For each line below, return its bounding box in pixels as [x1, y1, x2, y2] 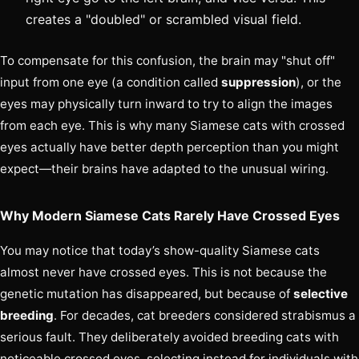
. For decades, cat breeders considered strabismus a [54, 308, 356, 324]
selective [293, 286, 348, 302]
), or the [296, 75, 341, 91]
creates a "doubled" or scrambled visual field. [26, 11, 301, 28]
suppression [221, 75, 296, 91]
